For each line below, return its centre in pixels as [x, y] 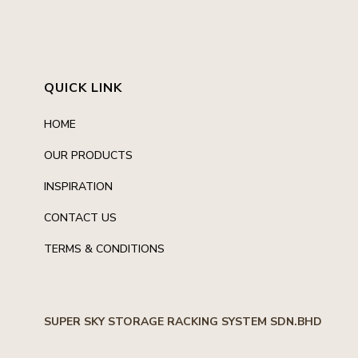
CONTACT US [80, 218]
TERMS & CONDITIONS [104, 249]
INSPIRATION [78, 187]
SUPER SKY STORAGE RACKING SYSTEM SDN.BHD [183, 322]
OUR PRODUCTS [88, 155]
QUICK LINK [83, 88]
